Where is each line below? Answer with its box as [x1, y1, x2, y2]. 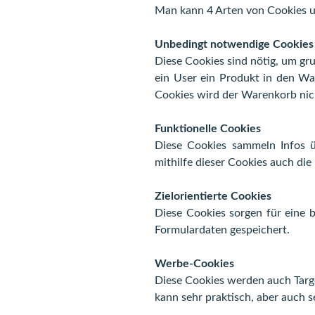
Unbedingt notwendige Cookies [155, 39, 314, 50]
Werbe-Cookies [155, 258, 234, 269]
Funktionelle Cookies [155, 123, 261, 134]
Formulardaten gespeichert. [155, 224, 290, 236]
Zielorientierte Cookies [155, 191, 271, 202]
